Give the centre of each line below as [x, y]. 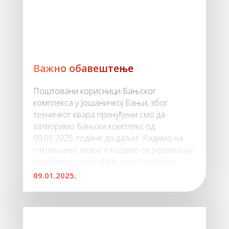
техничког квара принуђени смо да [99, 114]
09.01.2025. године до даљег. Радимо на [108, 138]
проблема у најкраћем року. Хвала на [103, 162]
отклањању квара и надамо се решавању [113, 150]
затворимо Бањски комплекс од [94, 126]
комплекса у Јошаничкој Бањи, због [100, 103]
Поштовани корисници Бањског [94, 91]
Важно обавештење [83, 68]
